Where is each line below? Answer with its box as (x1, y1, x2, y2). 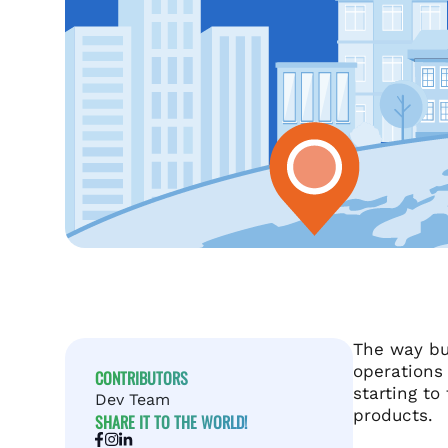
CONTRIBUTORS (95, 365, 188, 390)
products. (353, 404, 433, 425)
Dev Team (95, 389, 170, 409)
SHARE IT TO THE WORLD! (95, 409, 247, 434)
